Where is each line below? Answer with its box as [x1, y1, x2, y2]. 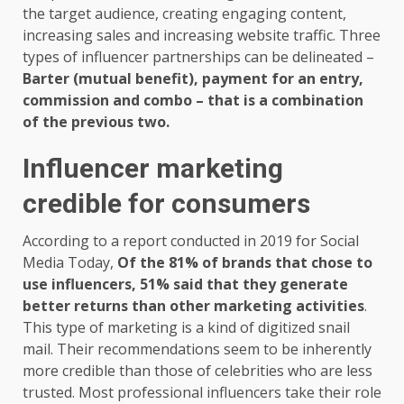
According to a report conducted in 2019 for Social [23, 230, 359, 251]
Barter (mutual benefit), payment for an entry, [23, 68, 363, 88]
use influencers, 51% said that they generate [23, 273, 348, 294]
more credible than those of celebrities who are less [23, 360, 372, 381]
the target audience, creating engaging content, [23, 3, 346, 23]
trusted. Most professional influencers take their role [23, 381, 381, 402]
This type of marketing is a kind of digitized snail [23, 317, 350, 337]
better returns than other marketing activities [23, 295, 364, 316]
